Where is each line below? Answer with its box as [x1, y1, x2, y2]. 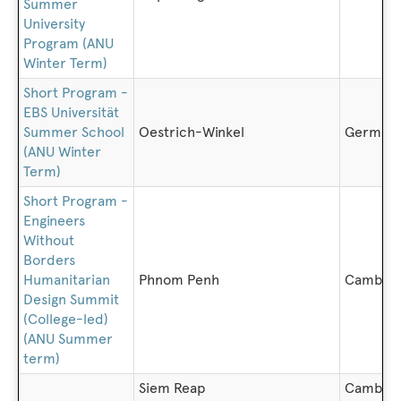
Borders [23, 252, 75, 269]
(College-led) [23, 311, 108, 328]
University [23, 15, 85, 32]
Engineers [23, 212, 85, 229]
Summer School [23, 124, 124, 141]
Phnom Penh [139, 271, 219, 288]
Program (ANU [23, 35, 114, 52]
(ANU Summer [23, 330, 113, 347]
